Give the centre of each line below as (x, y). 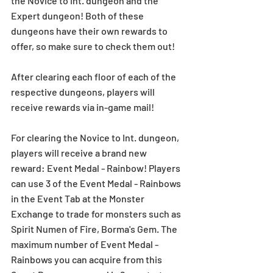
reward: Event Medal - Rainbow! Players (97, 168)
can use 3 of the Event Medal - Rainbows (97, 183)
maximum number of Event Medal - (86, 244)
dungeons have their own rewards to (90, 30)
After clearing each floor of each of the (94, 76)
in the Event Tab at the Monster (79, 198)
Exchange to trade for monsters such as (97, 213)
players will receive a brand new (80, 152)
